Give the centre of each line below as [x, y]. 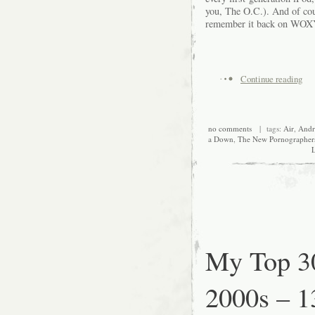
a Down [220, 139]
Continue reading [271, 78]
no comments [230, 129]
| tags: [267, 129]
